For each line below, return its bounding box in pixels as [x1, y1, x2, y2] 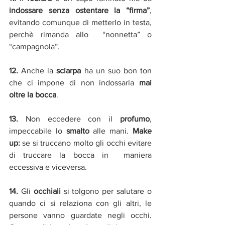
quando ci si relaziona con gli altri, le [9, 199, 152, 208]
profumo [120, 115, 150, 124]
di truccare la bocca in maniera [9, 151, 152, 160]
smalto [66, 127, 89, 136]
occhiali [33, 187, 61, 196]
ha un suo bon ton [81, 66, 152, 75]
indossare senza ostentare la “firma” [9, 6, 150, 15]
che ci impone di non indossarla [9, 78, 139, 87]
